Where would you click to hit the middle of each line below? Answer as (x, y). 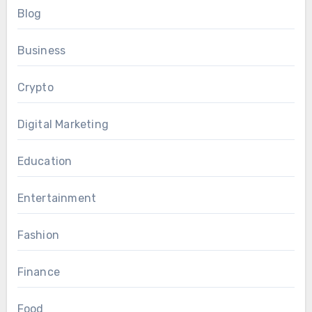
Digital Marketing (63, 125)
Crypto (35, 88)
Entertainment (57, 198)
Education (45, 162)
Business (41, 51)
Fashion (38, 235)
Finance (38, 272)
